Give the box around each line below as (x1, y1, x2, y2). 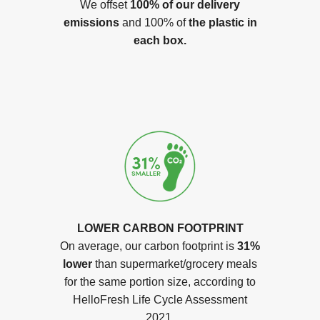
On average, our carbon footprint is (60, 240, 237, 252)
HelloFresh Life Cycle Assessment (73, 294, 247, 306)
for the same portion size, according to (64, 276, 256, 288)
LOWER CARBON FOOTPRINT (76, 222, 244, 234)
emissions (63, 16, 119, 29)
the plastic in (188, 16, 257, 29)
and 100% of (119, 16, 189, 29)
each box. (134, 34, 186, 46)
